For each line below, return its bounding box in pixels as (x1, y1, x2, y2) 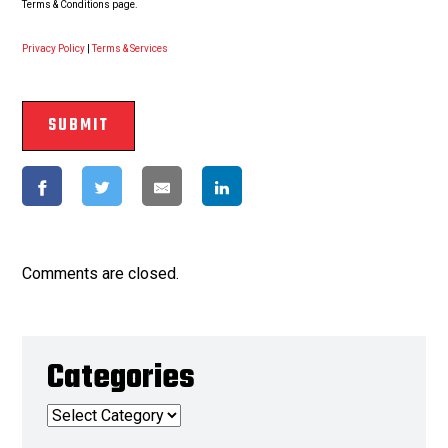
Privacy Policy (22, 43, 85, 55)
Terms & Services (92, 43, 168, 55)
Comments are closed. (22, 264, 179, 284)
